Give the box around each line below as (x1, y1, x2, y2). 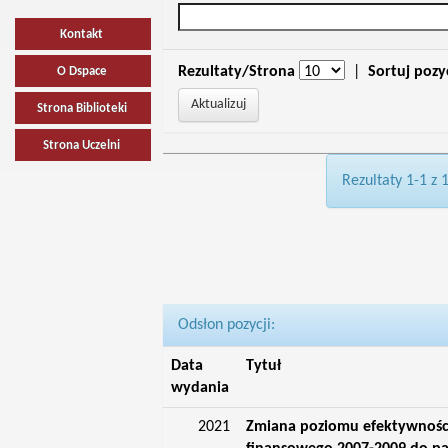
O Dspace (56, 65, 107, 78)
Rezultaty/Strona (177, 64, 295, 80)
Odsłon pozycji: (177, 317, 275, 333)
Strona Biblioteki (36, 102, 127, 115)
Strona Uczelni (43, 139, 121, 152)
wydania (170, 380, 229, 396)
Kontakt (60, 28, 104, 41)
